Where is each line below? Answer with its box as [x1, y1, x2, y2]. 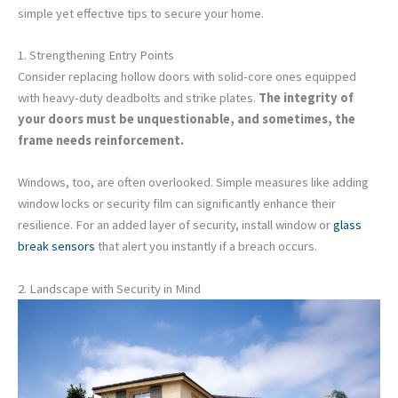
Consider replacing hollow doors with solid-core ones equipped [18, 68, 356, 84]
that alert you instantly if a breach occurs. [95, 238, 317, 255]
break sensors [18, 238, 95, 255]
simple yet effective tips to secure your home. [18, 4, 264, 21]
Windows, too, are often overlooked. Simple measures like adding [18, 174, 369, 191]
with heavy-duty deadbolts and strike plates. [18, 89, 259, 106]
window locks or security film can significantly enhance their [18, 195, 336, 212]
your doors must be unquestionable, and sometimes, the [18, 110, 355, 127]
